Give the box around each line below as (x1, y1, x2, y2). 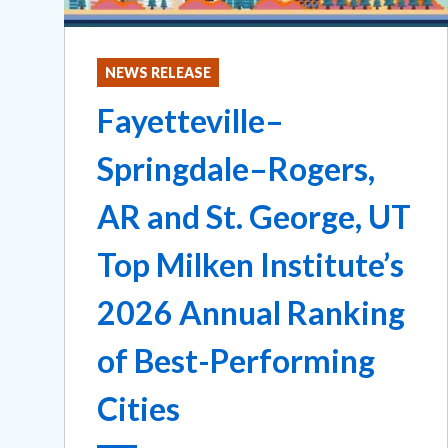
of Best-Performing (97, 340, 375, 380)
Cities (97, 388, 180, 428)
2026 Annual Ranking (97, 292, 405, 332)
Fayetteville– (97, 100, 284, 140)
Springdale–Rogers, (97, 148, 375, 188)
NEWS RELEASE (105, 63, 211, 81)
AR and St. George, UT (97, 196, 411, 236)
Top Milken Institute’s (97, 244, 404, 284)
